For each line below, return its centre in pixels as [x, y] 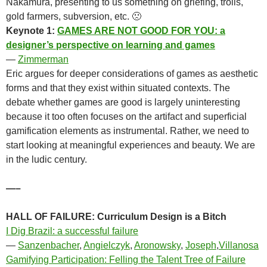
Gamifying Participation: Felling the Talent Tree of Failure [126, 259]
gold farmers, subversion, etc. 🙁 [74, 16]
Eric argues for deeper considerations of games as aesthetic [132, 73]
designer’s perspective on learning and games [111, 45]
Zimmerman [43, 59]
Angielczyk [107, 245]
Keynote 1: [32, 30]
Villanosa [239, 245]
